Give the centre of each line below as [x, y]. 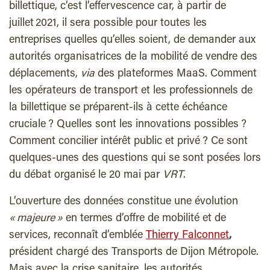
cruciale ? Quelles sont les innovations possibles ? [128, 125]
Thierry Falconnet [187, 236]
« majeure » [36, 219]
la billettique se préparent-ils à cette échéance [118, 108]
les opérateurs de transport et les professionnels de [131, 91]
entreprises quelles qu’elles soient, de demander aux [132, 41]
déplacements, [45, 74]
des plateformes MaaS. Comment [176, 74]
